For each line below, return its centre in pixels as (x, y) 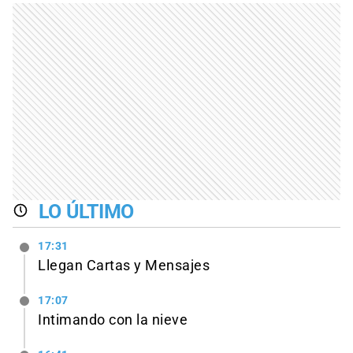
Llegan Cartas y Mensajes (124, 266)
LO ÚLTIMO (86, 211)
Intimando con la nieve (113, 320)
